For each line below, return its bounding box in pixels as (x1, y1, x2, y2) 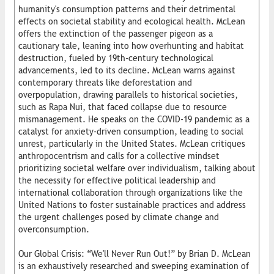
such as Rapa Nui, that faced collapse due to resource (18, 102, 227, 112)
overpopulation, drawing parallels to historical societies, (18, 89, 238, 100)
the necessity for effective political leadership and (18, 175, 216, 185)
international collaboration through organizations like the (18, 187, 243, 198)
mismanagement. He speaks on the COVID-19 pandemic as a (18, 114, 250, 124)
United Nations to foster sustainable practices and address (18, 199, 246, 210)
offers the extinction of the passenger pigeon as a (18, 28, 213, 39)
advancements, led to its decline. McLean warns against (18, 65, 235, 75)
